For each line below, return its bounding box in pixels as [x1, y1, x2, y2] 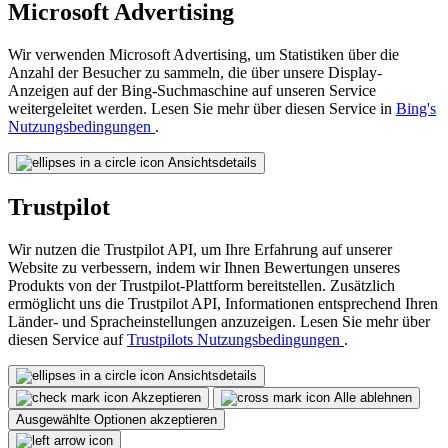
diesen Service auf [8, 330, 127, 348]
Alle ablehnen [334, 389, 412, 405]
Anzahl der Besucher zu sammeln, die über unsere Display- [8, 64, 382, 81]
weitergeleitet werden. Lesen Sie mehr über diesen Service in [8, 100, 396, 117]
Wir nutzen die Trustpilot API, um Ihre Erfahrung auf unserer [8, 240, 392, 258]
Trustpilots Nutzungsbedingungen [127, 330, 344, 348]
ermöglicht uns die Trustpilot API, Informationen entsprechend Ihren [8, 294, 438, 312]
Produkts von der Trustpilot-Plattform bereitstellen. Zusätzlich [8, 276, 395, 294]
